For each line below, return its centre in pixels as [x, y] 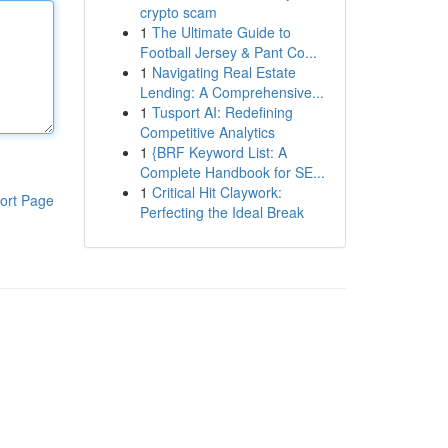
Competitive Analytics [207, 132]
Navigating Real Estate [223, 72]
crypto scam [178, 12]
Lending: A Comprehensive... [231, 92]
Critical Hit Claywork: [216, 192]
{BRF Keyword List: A [219, 152]
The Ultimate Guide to [221, 32]
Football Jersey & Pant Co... [228, 52]
